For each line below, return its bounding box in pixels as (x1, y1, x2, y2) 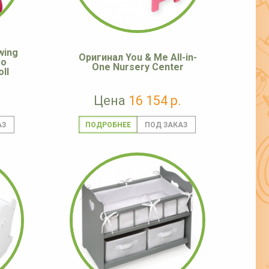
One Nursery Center (91, 61, 184, 73)
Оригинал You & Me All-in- (78, 52, 197, 64)
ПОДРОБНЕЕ (85, 121, 131, 130)
